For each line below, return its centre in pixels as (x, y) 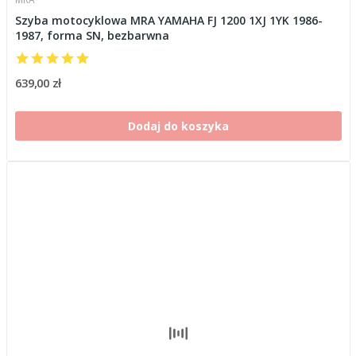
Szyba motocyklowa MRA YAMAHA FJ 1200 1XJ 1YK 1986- (168, 20)
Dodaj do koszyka (178, 126)
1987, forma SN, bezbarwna (92, 35)
